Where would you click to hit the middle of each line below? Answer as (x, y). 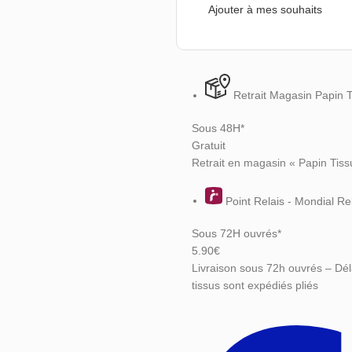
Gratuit (209, 145)
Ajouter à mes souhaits (265, 9)
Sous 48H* (218, 128)
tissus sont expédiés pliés (255, 286)
